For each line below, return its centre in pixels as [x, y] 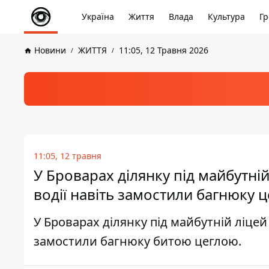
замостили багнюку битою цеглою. [138, 241]
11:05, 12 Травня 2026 [164, 50]
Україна [98, 17]
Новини [50, 50]
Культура [226, 17]
